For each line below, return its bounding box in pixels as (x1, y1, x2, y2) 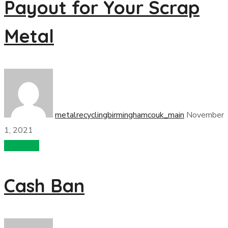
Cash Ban (4, 174, 84, 197)
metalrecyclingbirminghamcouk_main (55, 109, 184, 121)
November (186, 109, 224, 121)
